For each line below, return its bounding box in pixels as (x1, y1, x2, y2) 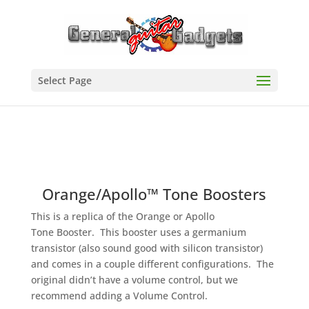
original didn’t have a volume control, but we (30, 273, 238, 286)
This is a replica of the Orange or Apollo (30, 210, 215, 223)
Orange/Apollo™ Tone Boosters (42, 183, 267, 204)
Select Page (37, 74, 92, 87)
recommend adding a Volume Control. (30, 289, 208, 302)
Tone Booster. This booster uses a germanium (30, 226, 246, 239)
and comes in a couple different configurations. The (30, 257, 274, 270)
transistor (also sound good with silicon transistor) (30, 241, 263, 255)
